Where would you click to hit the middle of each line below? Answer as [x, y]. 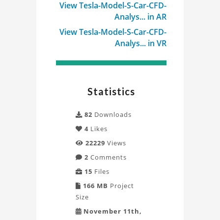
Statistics [111, 91]
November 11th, [112, 211]
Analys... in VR [141, 43]
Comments [108, 157]
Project [121, 186]
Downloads [112, 114]
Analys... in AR [140, 17]
